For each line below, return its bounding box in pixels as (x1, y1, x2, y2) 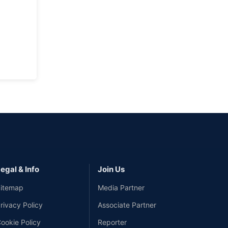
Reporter (98, 218, 127, 227)
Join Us (98, 164, 125, 175)
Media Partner (98, 183, 145, 192)
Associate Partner (98, 201, 156, 210)
